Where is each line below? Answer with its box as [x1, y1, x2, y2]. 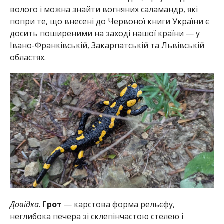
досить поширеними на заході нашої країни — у [9, 27, 200, 39]
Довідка [9, 198, 39, 210]
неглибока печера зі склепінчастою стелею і [9, 210, 183, 222]
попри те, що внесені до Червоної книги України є [9, 15, 209, 27]
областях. [9, 51, 46, 63]
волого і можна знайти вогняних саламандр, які [9, 3, 198, 15]
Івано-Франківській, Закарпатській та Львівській [9, 39, 204, 51]
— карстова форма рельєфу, [63, 198, 175, 210]
